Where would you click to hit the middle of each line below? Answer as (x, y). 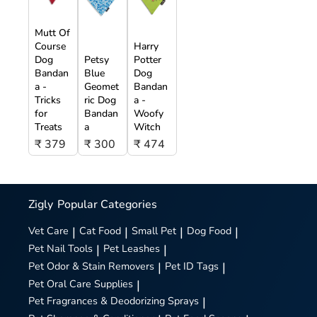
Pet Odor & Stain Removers (91, 266)
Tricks (48, 100)
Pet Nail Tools (60, 249)
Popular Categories (108, 205)
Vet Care (48, 231)
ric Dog (100, 100)
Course (50, 47)
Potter (147, 60)
